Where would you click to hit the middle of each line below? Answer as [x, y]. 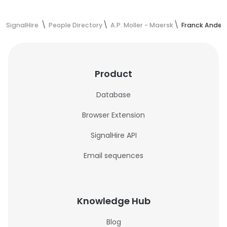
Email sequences [113, 156]
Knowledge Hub [113, 201]
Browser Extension [113, 115]
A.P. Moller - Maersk [142, 25]
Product [113, 74]
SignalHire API [113, 135]
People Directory [75, 25]
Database [113, 95]
